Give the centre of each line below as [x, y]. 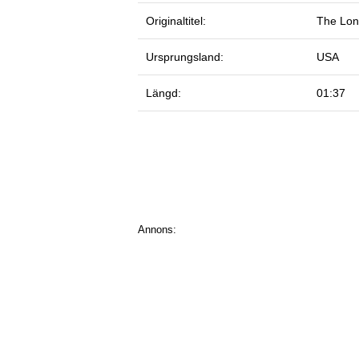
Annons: [157, 229]
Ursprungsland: [185, 56]
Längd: [163, 93]
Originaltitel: [176, 20]
